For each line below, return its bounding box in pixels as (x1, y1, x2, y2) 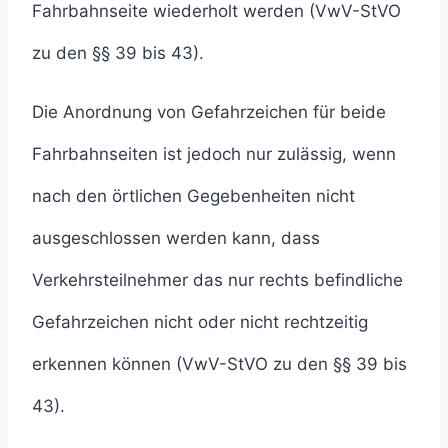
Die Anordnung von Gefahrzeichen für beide (32, 101, 386, 122)
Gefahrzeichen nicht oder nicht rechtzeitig (32, 311, 368, 332)
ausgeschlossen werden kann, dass (32, 227, 320, 248)
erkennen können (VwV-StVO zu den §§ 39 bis (32, 353, 407, 374)
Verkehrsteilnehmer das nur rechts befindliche (32, 269, 403, 290)
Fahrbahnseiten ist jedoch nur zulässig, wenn (32, 143, 396, 164)
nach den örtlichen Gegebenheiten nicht (32, 185, 355, 206)
